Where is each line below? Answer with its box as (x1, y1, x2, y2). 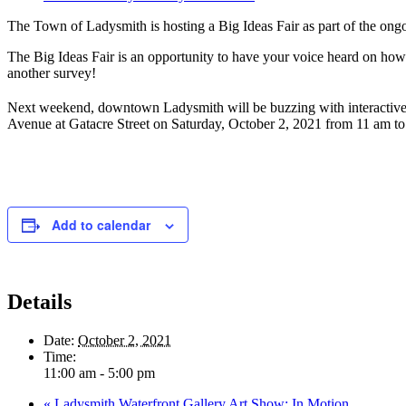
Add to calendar (52, 216, 150, 235)
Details (7, 290, 72, 314)
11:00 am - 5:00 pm (43, 364, 155, 381)
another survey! (7, 64, 96, 81)
